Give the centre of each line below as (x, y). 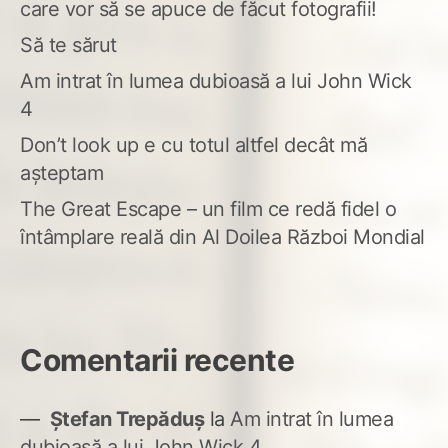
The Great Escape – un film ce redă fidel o (208, 208)
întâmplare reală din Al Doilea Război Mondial (222, 236)
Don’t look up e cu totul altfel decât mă (193, 144)
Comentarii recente (157, 359)
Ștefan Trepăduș (126, 418)
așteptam (61, 172)
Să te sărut (68, 44)
